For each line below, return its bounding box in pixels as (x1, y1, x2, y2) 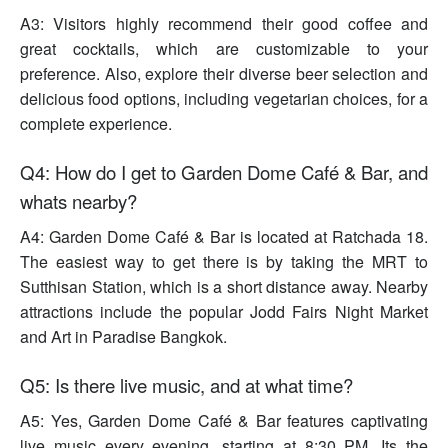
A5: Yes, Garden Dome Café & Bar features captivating (20, 409, 428, 433)
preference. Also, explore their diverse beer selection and (20, 62, 428, 86)
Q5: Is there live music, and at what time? (20, 372, 353, 399)
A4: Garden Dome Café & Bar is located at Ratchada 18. (20, 225, 428, 249)
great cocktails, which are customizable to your (20, 37, 428, 61)
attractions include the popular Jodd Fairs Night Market (20, 300, 428, 324)
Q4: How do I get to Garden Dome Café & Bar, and (20, 159, 428, 186)
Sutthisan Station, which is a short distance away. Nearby (20, 275, 428, 299)
